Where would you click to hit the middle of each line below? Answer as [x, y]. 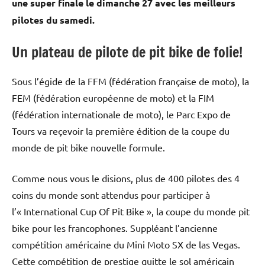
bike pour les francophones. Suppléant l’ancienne [115, 227]
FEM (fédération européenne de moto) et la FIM [113, 97]
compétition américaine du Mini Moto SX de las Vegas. [126, 244]
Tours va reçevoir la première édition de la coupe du [121, 130]
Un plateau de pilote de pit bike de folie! [127, 52]
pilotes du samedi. [53, 20]
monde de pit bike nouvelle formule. [88, 147]
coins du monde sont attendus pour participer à [111, 194]
